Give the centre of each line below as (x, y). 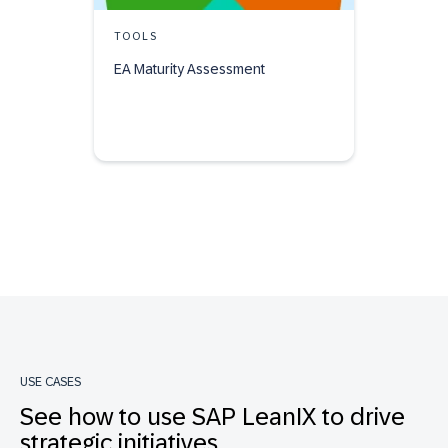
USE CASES (50, 381)
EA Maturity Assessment (189, 69)
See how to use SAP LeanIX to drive (212, 416)
